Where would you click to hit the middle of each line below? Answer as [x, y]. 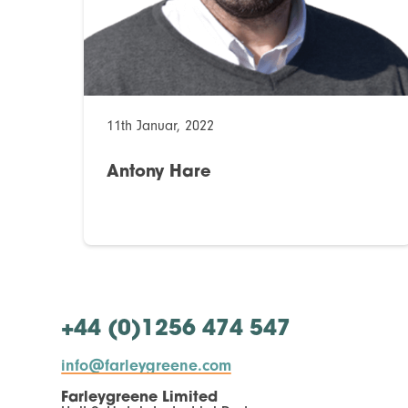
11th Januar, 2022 [160, 126]
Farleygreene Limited [140, 398]
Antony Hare [159, 173]
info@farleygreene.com [147, 366]
